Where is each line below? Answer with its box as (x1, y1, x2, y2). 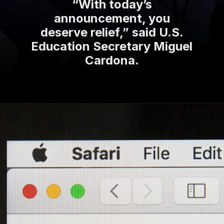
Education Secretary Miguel (31, 39, 193, 54)
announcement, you (53, 11, 170, 26)
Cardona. (84, 53, 139, 68)
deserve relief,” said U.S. (40, 25, 183, 40)
